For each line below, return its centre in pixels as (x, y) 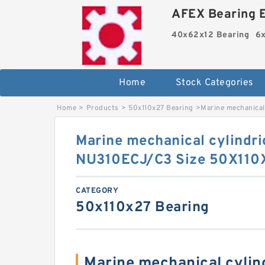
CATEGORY (97, 191)
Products (102, 108)
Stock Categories (214, 83)
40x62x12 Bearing (211, 35)
